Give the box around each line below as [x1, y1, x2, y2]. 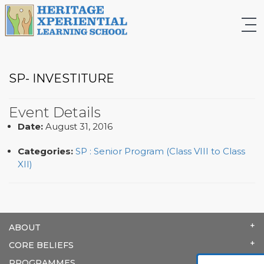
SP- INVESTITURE [9, 71, 114, 85]
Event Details [9, 103, 101, 121]
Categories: [18, 145, 73, 157]
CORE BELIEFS [9, 239, 74, 250]
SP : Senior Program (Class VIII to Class [75, 145, 245, 157]
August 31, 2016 [45, 120, 113, 132]
